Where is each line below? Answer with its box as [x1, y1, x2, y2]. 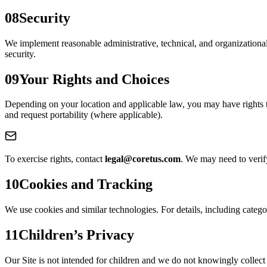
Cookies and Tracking [19, 176, 153, 193]
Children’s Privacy [18, 227, 134, 243]
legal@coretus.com [105, 154, 181, 164]
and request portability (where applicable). [5, 110, 163, 120]
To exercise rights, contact [5, 154, 105, 164]
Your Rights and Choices [19, 71, 169, 87]
